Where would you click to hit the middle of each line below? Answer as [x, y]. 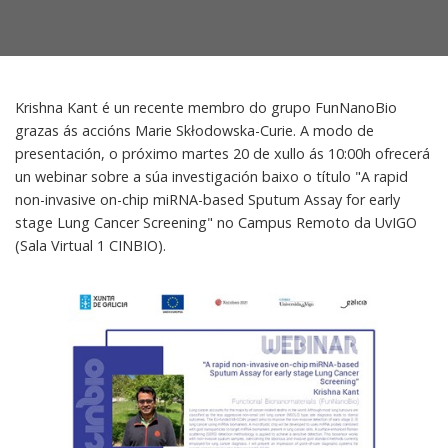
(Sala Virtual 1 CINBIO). [90, 245]
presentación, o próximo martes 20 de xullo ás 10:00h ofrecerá [222, 153]
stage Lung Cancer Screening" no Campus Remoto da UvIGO [216, 222]
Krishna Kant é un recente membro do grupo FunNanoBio [206, 107]
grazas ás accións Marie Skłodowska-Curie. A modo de [194, 130]
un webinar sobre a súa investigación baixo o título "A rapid [211, 176]
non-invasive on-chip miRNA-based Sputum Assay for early [207, 199]
